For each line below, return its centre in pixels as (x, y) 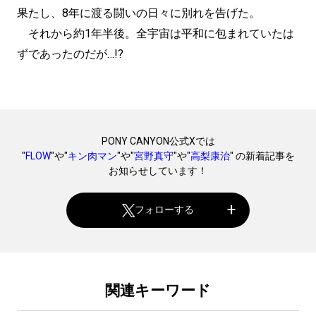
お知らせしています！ (158, 170)
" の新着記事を (262, 156)
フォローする (165, 210)
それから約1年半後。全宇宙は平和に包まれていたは (156, 33)
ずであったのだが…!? (70, 54)
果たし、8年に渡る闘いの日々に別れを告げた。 (139, 13)
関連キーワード (158, 290)
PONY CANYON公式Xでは (158, 141)
